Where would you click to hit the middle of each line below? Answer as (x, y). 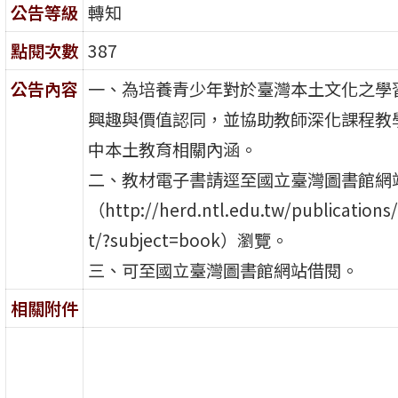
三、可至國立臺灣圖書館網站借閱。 (223, 271)
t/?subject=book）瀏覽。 (187, 240)
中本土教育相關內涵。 (172, 150)
